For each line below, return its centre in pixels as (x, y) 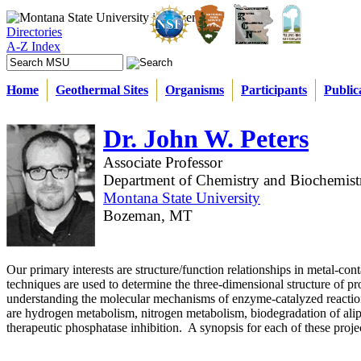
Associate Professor (163, 162)
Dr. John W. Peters (206, 139)
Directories (34, 32)
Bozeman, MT (148, 216)
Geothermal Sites (102, 90)
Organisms (195, 90)
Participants (274, 90)
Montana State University (182, 198)
